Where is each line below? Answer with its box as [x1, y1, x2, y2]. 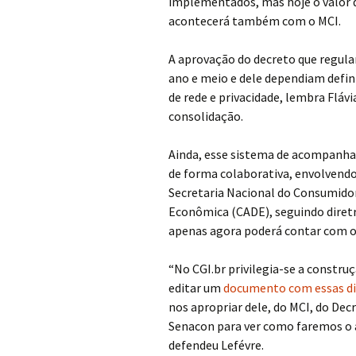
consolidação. [168, 108, 243, 124]
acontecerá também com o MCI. [168, 13, 341, 29]
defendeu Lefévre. [168, 337, 264, 353]
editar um [168, 280, 223, 296]
